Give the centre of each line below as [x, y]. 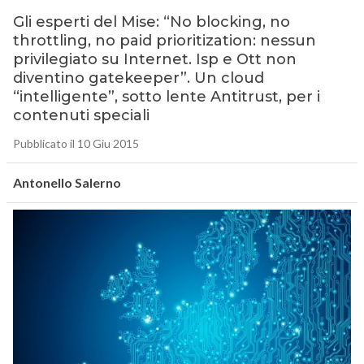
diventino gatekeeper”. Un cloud [138, 78]
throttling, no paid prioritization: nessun [164, 41]
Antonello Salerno [67, 183]
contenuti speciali [81, 116]
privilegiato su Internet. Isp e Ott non [154, 60]
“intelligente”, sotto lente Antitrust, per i [166, 97]
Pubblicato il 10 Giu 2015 [76, 144]
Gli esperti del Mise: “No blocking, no [151, 22]
